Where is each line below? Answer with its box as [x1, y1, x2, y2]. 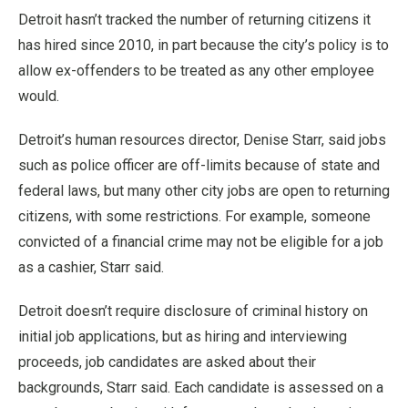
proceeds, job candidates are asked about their [18, 353, 316, 371]
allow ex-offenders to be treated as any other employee [18, 62, 374, 79]
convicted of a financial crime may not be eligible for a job [18, 233, 383, 250]
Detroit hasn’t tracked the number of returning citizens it [18, 11, 371, 28]
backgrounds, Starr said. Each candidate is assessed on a [18, 379, 383, 396]
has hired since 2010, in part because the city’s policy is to [18, 36, 389, 54]
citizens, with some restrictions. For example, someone [18, 208, 371, 225]
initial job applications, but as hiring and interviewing [18, 328, 347, 345]
